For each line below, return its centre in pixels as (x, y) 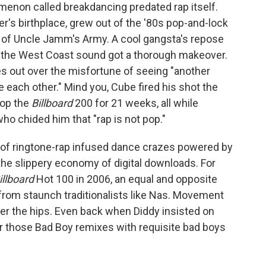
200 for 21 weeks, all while (135, 103)
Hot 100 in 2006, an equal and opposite (126, 179)
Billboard (52, 103)
